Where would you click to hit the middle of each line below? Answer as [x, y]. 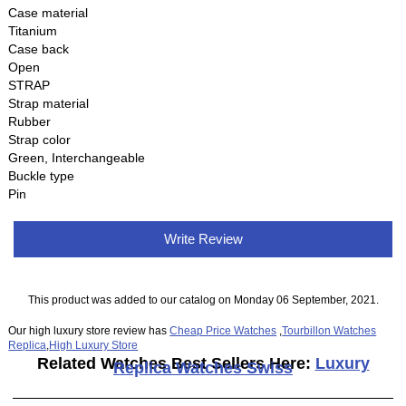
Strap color [40, 140]
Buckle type [42, 176]
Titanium [33, 31]
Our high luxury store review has [89, 330]
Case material [48, 13]
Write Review [203, 239]
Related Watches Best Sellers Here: [176, 363]
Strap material [49, 104]
